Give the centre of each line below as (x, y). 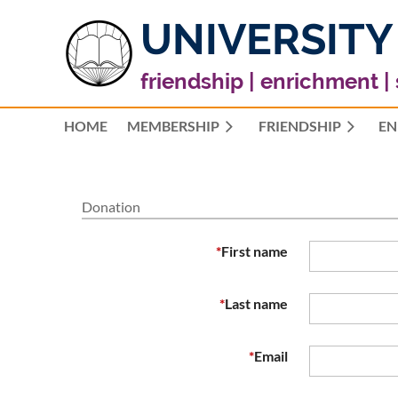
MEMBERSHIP (173, 126)
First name (255, 251)
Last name (256, 303)
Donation (111, 207)
